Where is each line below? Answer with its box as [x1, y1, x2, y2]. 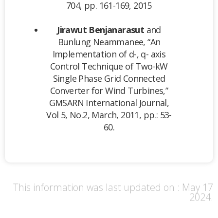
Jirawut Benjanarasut [57, 23, 145, 36]
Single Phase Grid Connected [53, 72, 165, 84]
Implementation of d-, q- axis [52, 48, 166, 60]
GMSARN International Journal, [49, 96, 169, 109]
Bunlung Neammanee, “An [57, 36, 161, 48]
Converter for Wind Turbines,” [50, 84, 168, 96]
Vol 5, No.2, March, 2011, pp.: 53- [46, 109, 172, 121]
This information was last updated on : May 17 [13, 180, 213, 193]
